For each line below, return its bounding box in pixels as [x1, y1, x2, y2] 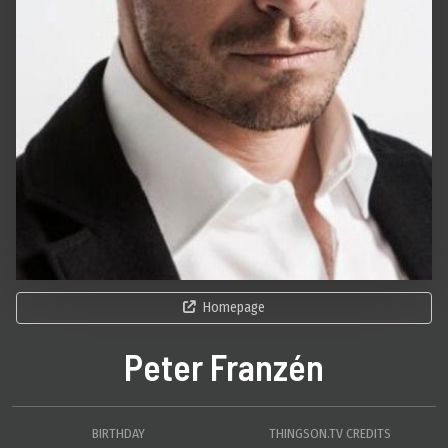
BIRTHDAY [91, 425, 145, 442]
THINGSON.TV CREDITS [269, 425, 391, 442]
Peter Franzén [124, 345, 324, 388]
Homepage [203, 299, 265, 316]
